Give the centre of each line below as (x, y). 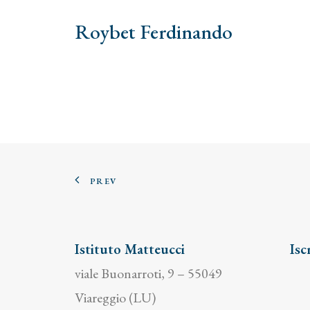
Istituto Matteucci (130, 249)
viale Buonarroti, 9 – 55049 (148, 273)
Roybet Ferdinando (154, 32)
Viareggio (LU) (115, 298)
